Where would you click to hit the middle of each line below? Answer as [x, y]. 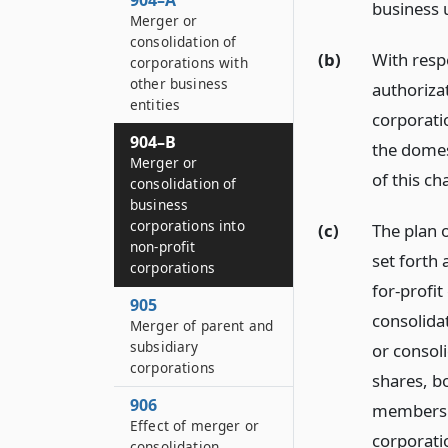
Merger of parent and [202, 325]
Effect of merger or [195, 425]
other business [179, 83]
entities [155, 104]
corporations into [187, 225]
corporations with [189, 62]
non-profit [163, 246]
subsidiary [164, 346]
